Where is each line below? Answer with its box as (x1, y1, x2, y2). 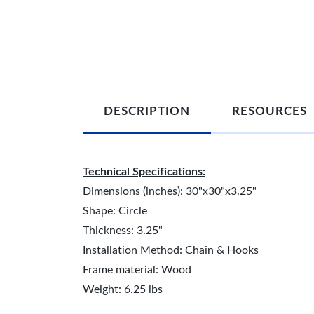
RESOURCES (232, 105, 307, 117)
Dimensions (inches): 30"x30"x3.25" (83, 186, 257, 197)
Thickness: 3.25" (83, 225, 163, 236)
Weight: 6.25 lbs (83, 284, 163, 295)
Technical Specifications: (83, 166, 205, 177)
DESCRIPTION (104, 105, 190, 117)
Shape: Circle (83, 205, 147, 217)
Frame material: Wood (83, 264, 191, 275)
